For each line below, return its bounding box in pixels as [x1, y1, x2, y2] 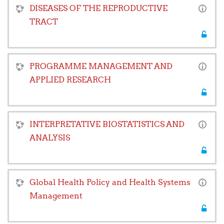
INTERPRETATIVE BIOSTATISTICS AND [29, 119, 184, 129]
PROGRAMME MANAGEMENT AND [29, 61, 172, 71]
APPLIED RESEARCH [29, 74, 111, 85]
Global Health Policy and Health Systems [29, 177, 190, 187]
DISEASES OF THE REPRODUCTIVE [29, 3, 167, 13]
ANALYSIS [29, 132, 70, 143]
